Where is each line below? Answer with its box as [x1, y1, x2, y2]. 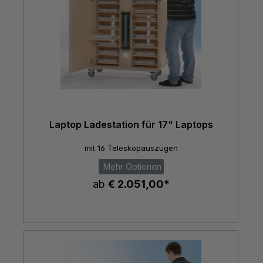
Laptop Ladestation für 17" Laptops [49, 119, 213, 131]
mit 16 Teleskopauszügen [84, 143, 178, 153]
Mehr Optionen [100, 161, 161, 171]
